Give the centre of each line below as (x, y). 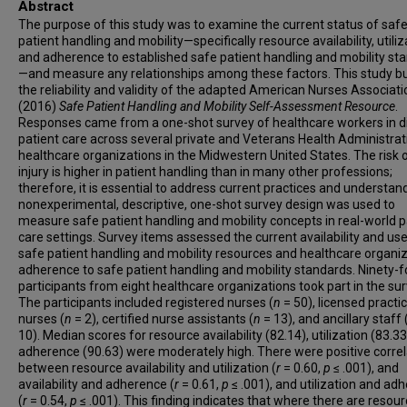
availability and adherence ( (96, 384)
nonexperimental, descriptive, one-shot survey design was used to (207, 204)
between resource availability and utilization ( (147, 368)
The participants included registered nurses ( (146, 303)
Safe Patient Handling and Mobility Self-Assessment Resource (227, 106)
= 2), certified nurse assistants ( (163, 319)
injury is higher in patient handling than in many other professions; (205, 172)
